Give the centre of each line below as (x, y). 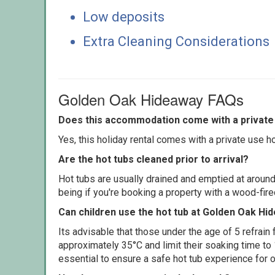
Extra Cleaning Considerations (176, 41)
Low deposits (124, 17)
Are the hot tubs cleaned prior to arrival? (153, 159)
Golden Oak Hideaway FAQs (151, 99)
